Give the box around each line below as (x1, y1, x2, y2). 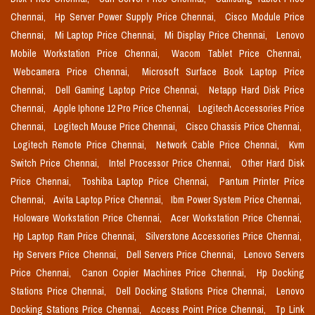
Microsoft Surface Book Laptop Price (142, 65, 304, 79)
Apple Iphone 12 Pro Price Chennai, (53, 102, 193, 115)
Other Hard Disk (240, 157, 305, 170)
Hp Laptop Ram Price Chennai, (13, 230, 140, 243)
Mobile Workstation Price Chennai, (11, 47, 167, 60)
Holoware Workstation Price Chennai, (13, 212, 165, 225)
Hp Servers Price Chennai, (13, 248, 121, 262)
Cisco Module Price (225, 11, 305, 24)
